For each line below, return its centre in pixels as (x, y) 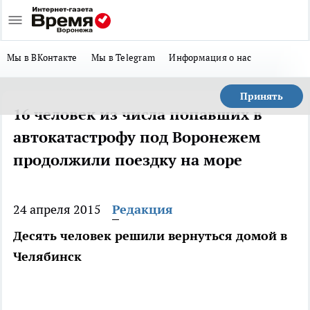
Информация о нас (210, 57)
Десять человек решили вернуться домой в (150, 236)
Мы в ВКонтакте (42, 57)
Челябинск (47, 256)
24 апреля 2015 (57, 209)
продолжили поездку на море (128, 160)
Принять (262, 96)
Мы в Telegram (123, 57)
